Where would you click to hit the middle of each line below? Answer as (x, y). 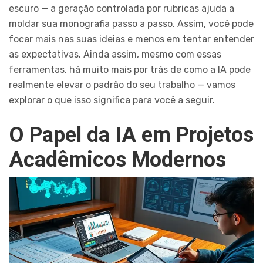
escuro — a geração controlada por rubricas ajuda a (122, 8)
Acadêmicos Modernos (117, 159)
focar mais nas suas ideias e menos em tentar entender (131, 39)
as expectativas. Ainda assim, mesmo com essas (115, 54)
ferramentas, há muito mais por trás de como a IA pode (130, 69)
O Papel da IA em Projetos (131, 135)
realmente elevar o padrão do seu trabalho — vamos (122, 85)
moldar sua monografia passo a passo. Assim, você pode (131, 23)
